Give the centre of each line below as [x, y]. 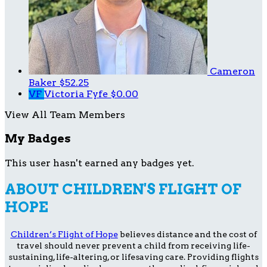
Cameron [232, 72]
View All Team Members [65, 115]
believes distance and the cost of [187, 234]
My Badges [38, 138]
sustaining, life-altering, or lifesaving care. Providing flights [133, 257]
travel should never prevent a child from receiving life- [133, 245]
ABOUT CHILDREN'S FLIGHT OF [123, 189]
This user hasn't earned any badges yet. [100, 163]
